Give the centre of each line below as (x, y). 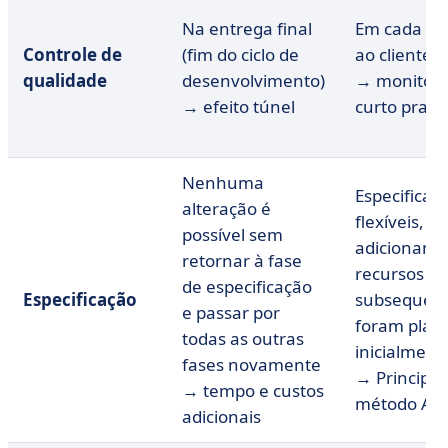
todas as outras (243, 338)
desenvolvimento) (253, 80)
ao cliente (393, 54)
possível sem (232, 234)
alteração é (226, 208)
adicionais (221, 416)
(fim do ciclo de (240, 54)
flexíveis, (389, 221)
